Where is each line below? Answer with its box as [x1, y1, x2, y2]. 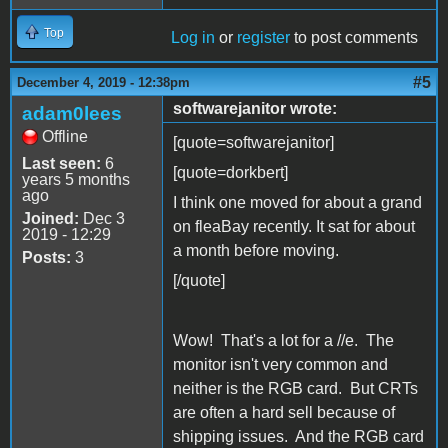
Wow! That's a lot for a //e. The [173, 332, 394, 350]
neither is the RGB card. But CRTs [173, 380, 418, 398]
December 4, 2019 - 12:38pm [17, 75, 190, 91]
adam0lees [22, 103, 122, 125]
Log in [171, 29, 215, 47]
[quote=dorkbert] [173, 164, 288, 182]
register [237, 29, 290, 47]
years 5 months [22, 171, 130, 189]
